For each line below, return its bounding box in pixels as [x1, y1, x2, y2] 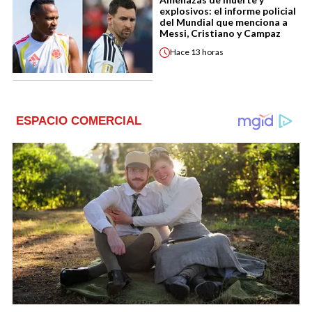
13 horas [191, 47, 224, 57]
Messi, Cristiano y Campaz [159, 26, 281, 39]
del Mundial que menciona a [159, 15, 288, 28]
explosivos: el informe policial [159, 4, 296, 17]
